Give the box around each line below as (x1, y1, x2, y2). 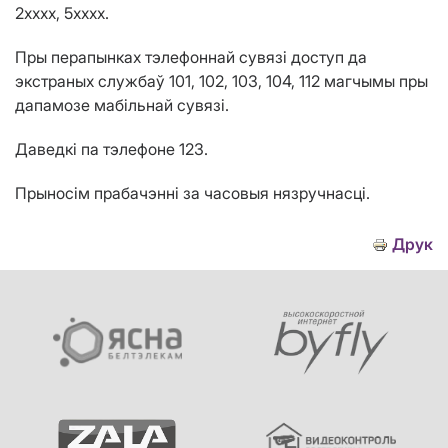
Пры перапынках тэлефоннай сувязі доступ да (15, 47, 367, 68)
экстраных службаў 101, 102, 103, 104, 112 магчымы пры (15, 71, 428, 92)
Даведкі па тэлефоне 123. (15, 139, 208, 160)
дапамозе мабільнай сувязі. (15, 95, 229, 116)
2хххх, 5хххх (15, 3, 105, 24)
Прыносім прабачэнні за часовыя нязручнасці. (15, 183, 370, 204)
